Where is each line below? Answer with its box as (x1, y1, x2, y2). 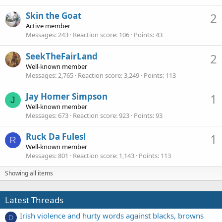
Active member (26, 21, 70, 31)
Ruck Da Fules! (26, 131, 86, 143)
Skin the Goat (26, 10, 81, 22)
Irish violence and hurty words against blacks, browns (20, 210, 204, 221)
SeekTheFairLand (26, 50, 98, 62)
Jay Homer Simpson (26, 90, 108, 102)
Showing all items (5, 169, 53, 178)
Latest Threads (5, 194, 63, 206)
